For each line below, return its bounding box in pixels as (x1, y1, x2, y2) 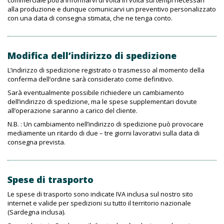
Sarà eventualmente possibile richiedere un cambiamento (7, 88, 184, 97)
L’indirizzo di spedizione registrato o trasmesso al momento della (7, 65, 204, 74)
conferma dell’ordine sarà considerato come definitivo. (7, 74, 173, 83)
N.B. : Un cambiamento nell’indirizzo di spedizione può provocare (7, 119, 203, 128)
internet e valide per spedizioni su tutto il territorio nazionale (7, 198, 191, 207)
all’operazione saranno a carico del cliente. (7, 106, 137, 115)
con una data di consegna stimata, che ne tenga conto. (7, 13, 172, 22)
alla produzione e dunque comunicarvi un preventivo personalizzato (7, 4, 216, 13)
